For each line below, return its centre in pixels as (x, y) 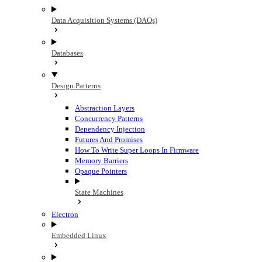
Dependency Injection (110, 129)
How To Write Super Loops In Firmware (137, 150)
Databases (67, 53)
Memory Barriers (101, 161)
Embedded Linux (79, 235)
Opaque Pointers (101, 171)
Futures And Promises (109, 139)
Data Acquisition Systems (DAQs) (104, 20)
